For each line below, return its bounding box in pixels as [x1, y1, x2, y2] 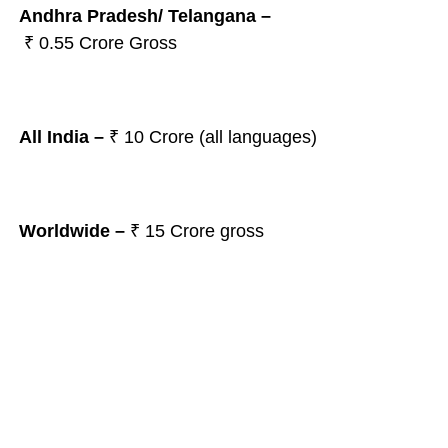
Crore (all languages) [148, 127, 322, 147]
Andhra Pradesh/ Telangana [18, 6, 256, 26]
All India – [18, 127, 104, 147]
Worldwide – [18, 221, 130, 241]
